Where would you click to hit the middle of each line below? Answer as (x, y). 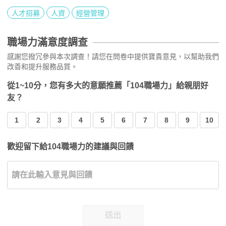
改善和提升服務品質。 (42, 66)
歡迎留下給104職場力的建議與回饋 (70, 146)
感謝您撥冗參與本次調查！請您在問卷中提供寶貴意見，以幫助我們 (113, 56)
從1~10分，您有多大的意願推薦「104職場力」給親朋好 (108, 85)
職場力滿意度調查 (47, 42)
